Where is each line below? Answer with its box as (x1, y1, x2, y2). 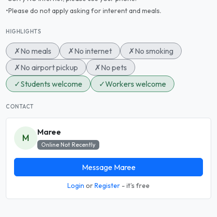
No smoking (135, 46, 173, 56)
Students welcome (20, 79, 82, 89)
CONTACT (6, 103, 34, 110)
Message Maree (81, 162, 136, 172)
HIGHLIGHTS (6, 28, 42, 35)
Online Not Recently (41, 141, 95, 148)
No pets (101, 62, 127, 72)
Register (94, 181, 120, 190)
